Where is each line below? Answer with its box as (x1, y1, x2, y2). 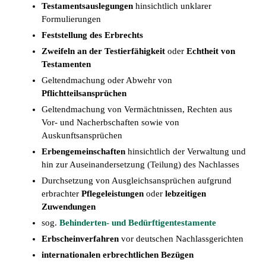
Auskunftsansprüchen (41, 131, 122, 141)
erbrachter (41, 189, 81, 199)
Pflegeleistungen (81, 189, 144, 199)
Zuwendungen (41, 202, 96, 212)
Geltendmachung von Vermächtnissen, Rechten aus (41, 104, 232, 115)
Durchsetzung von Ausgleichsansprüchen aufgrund (41, 176, 232, 186)
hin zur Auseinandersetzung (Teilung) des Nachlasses (41, 160, 239, 170)
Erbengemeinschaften (41, 147, 125, 157)
